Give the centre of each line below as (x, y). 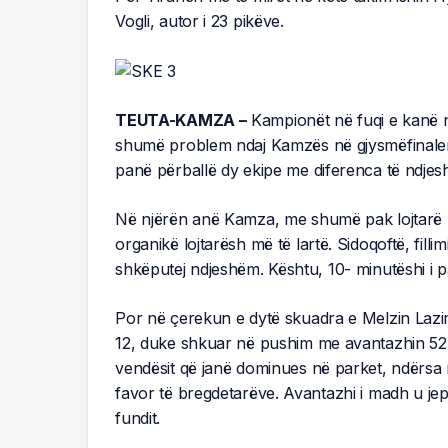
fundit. (138, 417)
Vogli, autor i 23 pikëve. (199, 20)
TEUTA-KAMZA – (181, 119)
